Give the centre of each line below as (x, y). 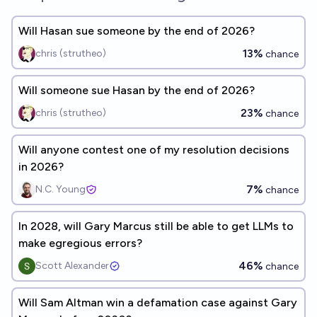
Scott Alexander (72, 266)
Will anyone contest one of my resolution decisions (154, 150)
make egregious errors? (80, 243)
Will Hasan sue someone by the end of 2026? (137, 31)
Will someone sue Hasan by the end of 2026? (137, 90)
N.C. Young (60, 189)
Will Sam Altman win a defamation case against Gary (158, 302)
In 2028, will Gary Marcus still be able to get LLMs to (156, 226)
